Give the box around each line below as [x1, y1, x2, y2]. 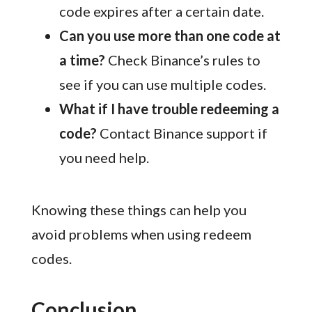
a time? [58, 52, 105, 69]
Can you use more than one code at [58, 27, 281, 45]
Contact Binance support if [96, 125, 267, 142]
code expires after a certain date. [58, 3, 264, 20]
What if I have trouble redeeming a [58, 100, 279, 118]
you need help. [58, 149, 149, 166]
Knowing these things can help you [31, 201, 247, 219]
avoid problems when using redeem [31, 226, 251, 243]
